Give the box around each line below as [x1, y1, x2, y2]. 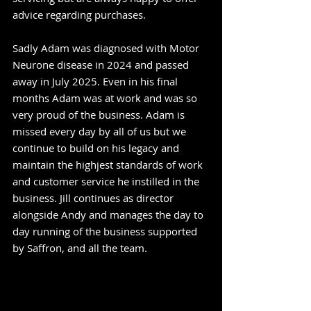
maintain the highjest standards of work [12, 158, 203, 171]
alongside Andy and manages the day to [12, 208, 203, 221]
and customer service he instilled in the [12, 174, 199, 188]
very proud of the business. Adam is [12, 108, 185, 121]
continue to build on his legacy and [12, 141, 179, 155]
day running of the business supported [12, 224, 197, 238]
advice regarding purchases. [12, 8, 146, 22]
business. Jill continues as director [12, 191, 174, 205]
